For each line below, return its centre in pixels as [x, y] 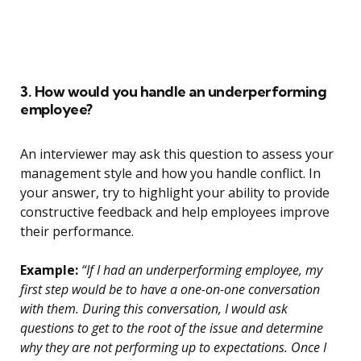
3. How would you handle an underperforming [173, 92]
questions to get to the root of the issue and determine [172, 328]
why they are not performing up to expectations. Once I [173, 348]
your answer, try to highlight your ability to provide [175, 193]
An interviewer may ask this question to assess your [177, 154]
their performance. [77, 232]
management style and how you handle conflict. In [170, 174]
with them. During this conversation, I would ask [154, 309]
